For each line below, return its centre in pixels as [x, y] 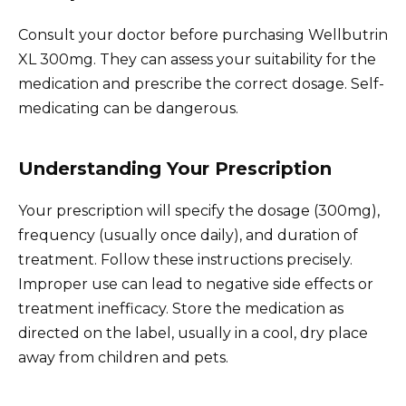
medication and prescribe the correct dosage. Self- [201, 84]
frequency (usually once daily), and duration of [188, 236]
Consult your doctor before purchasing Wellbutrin [203, 35]
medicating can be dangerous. [128, 109]
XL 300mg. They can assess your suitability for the [197, 60]
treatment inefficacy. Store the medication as [181, 309]
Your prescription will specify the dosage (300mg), [199, 211]
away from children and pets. [123, 358]
